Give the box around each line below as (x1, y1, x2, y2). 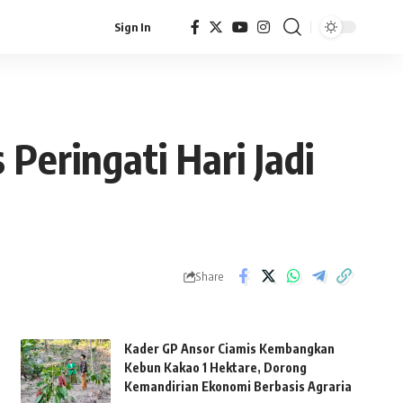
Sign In (114, 20, 150, 34)
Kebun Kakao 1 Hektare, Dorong (123, 360, 307, 375)
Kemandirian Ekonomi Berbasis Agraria (123, 379, 352, 394)
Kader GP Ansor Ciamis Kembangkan (123, 341, 335, 356)
